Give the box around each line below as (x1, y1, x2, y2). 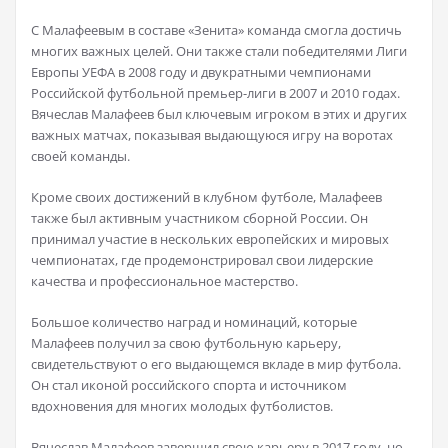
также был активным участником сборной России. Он (31, 209, 368, 228)
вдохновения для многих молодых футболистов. (31, 397, 333, 416)
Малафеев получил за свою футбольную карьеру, (31, 334, 341, 353)
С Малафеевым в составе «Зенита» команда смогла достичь (31, 21, 402, 40)
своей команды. (31, 147, 130, 166)
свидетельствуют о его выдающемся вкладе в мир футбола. (31, 355, 401, 374)
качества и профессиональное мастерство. (31, 272, 298, 291)
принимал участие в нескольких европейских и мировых (31, 230, 389, 249)
